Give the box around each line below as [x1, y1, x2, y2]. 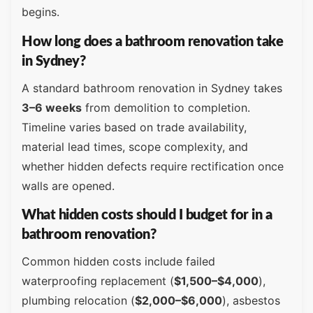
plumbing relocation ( [22, 293, 135, 307]
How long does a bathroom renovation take [22, 34, 283, 49]
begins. [22, 5, 59, 20]
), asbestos [222, 293, 280, 307]
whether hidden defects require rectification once [22, 159, 284, 173]
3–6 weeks [22, 100, 82, 115]
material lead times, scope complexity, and [22, 139, 248, 154]
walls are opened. [22, 178, 115, 193]
